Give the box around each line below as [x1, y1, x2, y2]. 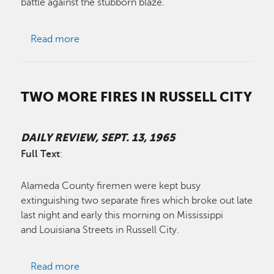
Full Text [21, 149, 61, 160]
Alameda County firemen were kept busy [21, 180, 201, 192]
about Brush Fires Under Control [79, 33, 222, 45]
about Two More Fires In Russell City [79, 261, 239, 272]
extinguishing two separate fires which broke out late [21, 195, 253, 207]
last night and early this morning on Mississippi [21, 210, 224, 221]
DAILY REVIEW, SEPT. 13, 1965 [21, 131, 176, 144]
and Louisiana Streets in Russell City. [21, 224, 180, 236]
